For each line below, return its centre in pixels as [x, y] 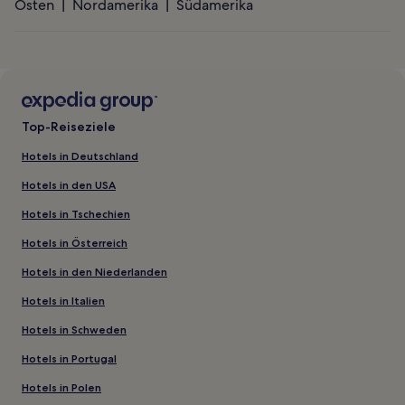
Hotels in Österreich [75, 242]
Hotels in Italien [63, 300]
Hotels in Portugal [69, 358]
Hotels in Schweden [74, 329]
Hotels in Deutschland [80, 155]
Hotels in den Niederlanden [94, 271]
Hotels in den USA [69, 184]
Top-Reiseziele [69, 126]
